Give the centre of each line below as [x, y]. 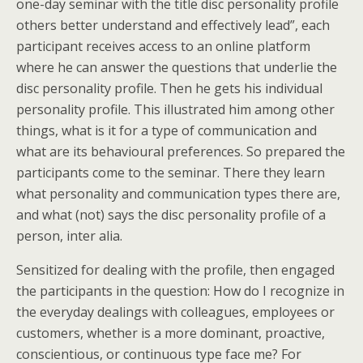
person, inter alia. [69, 236]
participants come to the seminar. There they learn [171, 173]
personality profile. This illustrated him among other [175, 109]
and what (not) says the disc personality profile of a [171, 215]
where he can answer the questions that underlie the [177, 67]
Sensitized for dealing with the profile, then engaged [175, 270]
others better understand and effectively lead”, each [173, 25]
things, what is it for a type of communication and [167, 130]
